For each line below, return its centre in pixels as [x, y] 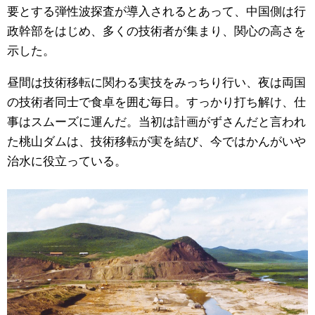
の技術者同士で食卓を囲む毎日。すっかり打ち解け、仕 [156, 101]
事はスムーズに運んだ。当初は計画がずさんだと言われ [156, 120]
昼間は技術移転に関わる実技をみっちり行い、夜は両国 [156, 81]
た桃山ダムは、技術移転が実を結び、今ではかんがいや [156, 140]
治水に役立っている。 [67, 160]
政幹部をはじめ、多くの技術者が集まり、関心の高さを [156, 30]
